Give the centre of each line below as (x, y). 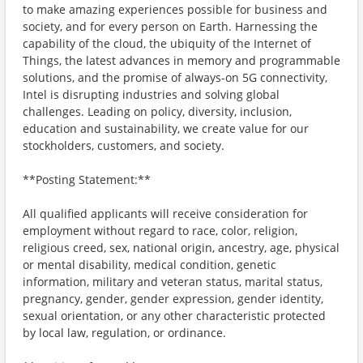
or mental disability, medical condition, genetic (149, 265)
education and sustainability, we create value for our (166, 128)
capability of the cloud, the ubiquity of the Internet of (167, 43)
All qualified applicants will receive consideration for (165, 214)
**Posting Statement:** (87, 179)
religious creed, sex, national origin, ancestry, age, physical (181, 248)
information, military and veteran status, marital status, (173, 282)
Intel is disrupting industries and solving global (151, 94)
